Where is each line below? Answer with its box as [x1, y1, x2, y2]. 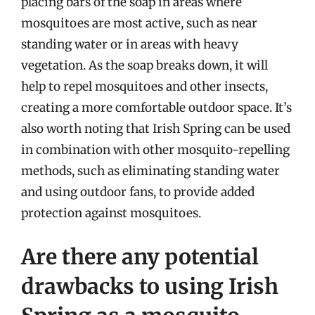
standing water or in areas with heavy [21, 37, 238, 52]
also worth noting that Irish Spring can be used [21, 121, 290, 136]
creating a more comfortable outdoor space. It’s [21, 100, 292, 115]
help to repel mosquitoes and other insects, [21, 79, 268, 94]
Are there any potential [21, 243, 259, 270]
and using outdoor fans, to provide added [21, 184, 255, 200]
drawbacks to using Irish [21, 272, 278, 300]
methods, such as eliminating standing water [21, 163, 280, 179]
